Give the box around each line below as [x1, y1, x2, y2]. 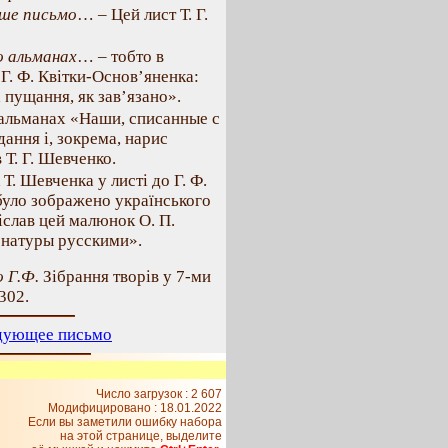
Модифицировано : [48, 401, 160, 415]
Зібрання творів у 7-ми [39, 267, 211, 286]
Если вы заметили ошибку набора [28, 415, 222, 429]
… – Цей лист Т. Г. [77, 5, 208, 24]
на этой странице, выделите [60, 429, 222, 443]
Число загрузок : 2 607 [96, 387, 222, 401]
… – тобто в [77, 47, 164, 66]
